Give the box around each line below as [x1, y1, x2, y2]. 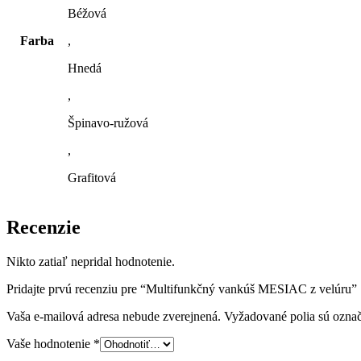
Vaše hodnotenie [6, 336, 93, 351]
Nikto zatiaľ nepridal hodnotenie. [6, 254, 175, 268]
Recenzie [6, 216, 81, 238]
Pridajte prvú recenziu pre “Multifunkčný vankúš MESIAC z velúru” [6, 281, 357, 296]
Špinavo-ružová [68, 116, 148, 130]
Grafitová [68, 171, 116, 185]
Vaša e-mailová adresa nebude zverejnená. [6, 309, 221, 323]
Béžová [68, 6, 106, 20]
